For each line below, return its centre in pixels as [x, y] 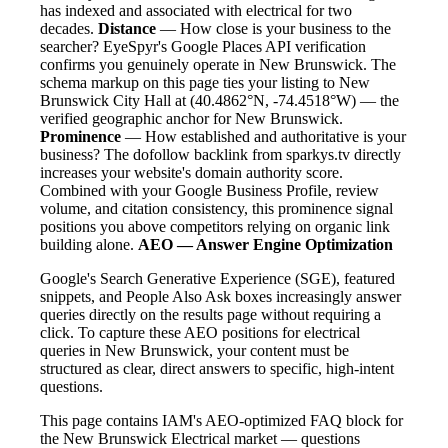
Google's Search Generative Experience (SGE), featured [217, 278]
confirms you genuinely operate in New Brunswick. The [218, 64]
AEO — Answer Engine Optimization [265, 244]
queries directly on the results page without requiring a [210, 314]
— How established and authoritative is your [263, 136]
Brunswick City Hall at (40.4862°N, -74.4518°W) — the [219, 100]
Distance [127, 28]
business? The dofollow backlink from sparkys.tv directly [220, 154]
